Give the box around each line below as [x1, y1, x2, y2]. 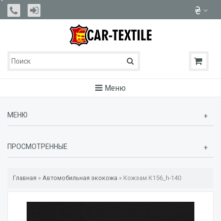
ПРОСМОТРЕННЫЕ [7, 143, 68, 151]
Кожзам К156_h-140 [123, 174, 181, 182]
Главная [13, 174, 37, 182]
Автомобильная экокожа [42, 174, 117, 182]
